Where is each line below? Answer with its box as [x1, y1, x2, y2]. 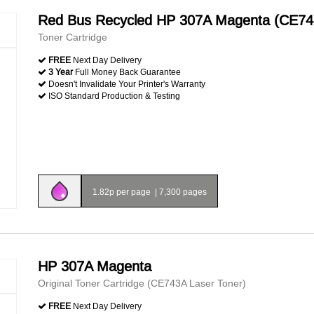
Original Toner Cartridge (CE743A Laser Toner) [38, 278, 246, 289]
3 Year [48, 67, 73, 77]
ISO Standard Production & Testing [46, 90, 180, 101]
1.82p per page [93, 186, 153, 197]
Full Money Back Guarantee [73, 67, 181, 77]
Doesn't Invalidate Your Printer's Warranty [46, 78, 205, 89]
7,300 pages [159, 186, 207, 197]
